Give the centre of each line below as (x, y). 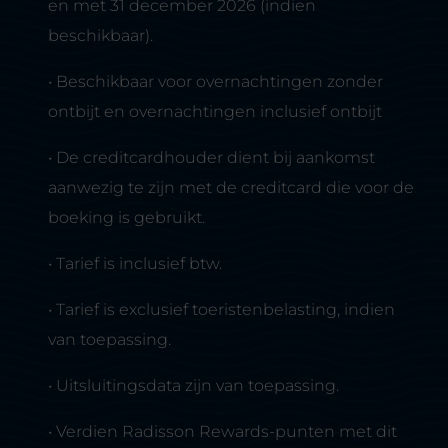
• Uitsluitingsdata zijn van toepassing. (193, 385)
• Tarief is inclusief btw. (135, 263)
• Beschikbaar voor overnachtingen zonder (215, 81)
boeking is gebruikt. (126, 217)
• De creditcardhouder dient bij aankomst (211, 157)
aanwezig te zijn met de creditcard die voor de (231, 187)
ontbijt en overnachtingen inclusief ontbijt (215, 111)
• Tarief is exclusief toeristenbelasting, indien (221, 309)
